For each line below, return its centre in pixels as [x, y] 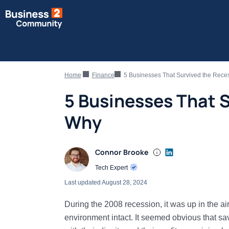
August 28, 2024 [124, 182]
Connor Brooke [121, 152]
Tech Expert [112, 168]
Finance [103, 75]
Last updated [83, 182]
